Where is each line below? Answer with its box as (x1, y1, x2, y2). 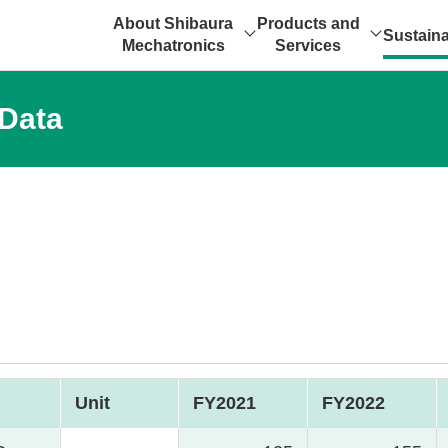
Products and (256, 15, 360, 32)
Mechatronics (121, 37, 225, 54)
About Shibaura (113, 15, 233, 32)
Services (275, 37, 341, 54)
